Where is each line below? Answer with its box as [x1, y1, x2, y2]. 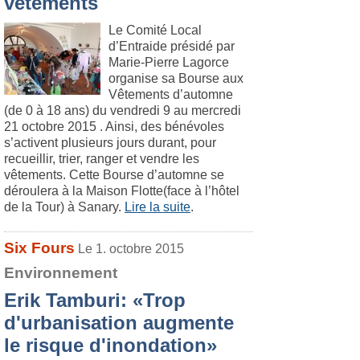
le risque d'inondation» [4, 334, 217, 356]
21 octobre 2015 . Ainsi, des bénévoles [4, 120, 224, 133]
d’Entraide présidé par [108, 39, 235, 53]
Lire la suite [125, 200, 190, 214]
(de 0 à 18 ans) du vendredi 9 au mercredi [4, 104, 241, 117]
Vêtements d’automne [108, 88, 233, 101]
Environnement [4, 264, 117, 281]
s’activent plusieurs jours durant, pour [4, 136, 216, 149]
